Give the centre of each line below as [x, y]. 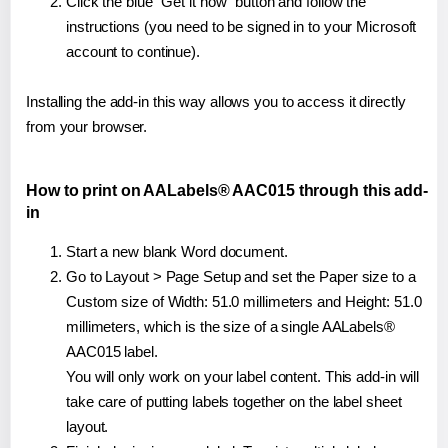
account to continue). [133, 52]
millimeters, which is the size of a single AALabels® [230, 327]
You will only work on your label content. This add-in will [243, 377]
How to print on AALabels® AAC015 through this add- [227, 191]
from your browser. [87, 127]
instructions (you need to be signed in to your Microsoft [241, 27]
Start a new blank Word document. [177, 252]
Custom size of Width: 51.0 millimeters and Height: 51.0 [244, 302]
